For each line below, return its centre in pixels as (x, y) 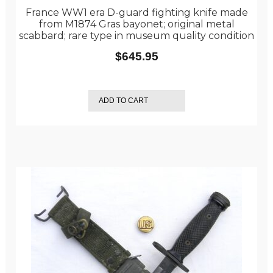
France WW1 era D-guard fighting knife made (136, 13)
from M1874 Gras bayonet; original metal (136, 24)
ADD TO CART (123, 101)
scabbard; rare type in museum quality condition (136, 36)
